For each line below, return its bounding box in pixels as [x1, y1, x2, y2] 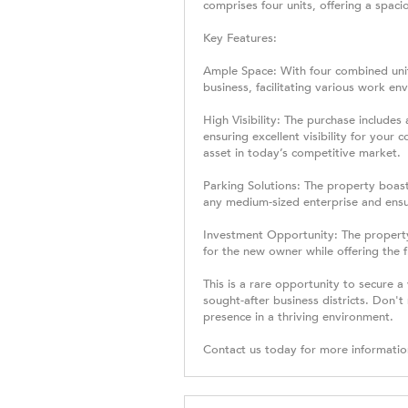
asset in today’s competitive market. [203, 145, 401, 162]
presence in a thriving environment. [203, 309, 393, 326]
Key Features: [203, 30, 277, 47]
